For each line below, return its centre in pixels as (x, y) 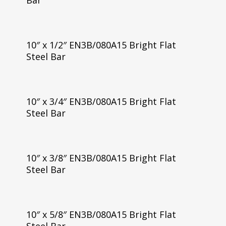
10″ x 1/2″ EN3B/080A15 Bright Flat (101, 45)
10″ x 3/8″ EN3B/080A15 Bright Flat (101, 158)
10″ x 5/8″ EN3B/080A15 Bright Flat (101, 214)
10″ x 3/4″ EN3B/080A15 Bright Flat (101, 101)
